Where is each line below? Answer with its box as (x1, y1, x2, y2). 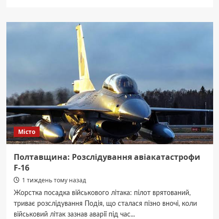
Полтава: (32, 9, 57, 15)
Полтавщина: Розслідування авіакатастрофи (13, 152, 200, 162)
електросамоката (32, 37, 81, 43)
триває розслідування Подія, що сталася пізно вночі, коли (13, 200, 197, 207)
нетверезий (32, 18, 64, 24)
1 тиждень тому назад (22, 176, 86, 184)
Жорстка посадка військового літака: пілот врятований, (13, 190, 191, 197)
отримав (32, 46, 56, 52)
